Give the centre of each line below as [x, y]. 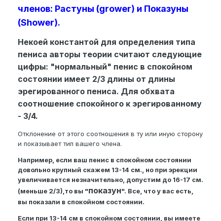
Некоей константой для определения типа [107, 42]
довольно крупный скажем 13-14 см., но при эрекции [108, 170]
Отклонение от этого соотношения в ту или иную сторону [110, 134]
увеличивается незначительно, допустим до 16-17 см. [110, 180]
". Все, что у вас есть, [157, 191]
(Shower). [39, 23]
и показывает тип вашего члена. [70, 144]
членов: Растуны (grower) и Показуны [103, 9]
